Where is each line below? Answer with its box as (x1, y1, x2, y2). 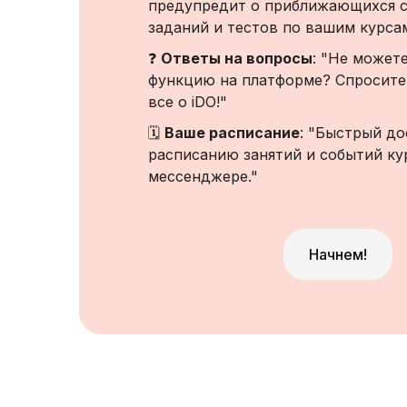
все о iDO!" (148, 93, 227, 111)
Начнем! (309, 245, 367, 263)
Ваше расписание (164, 124, 300, 142)
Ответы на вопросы (161, 49, 313, 67)
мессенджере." (148, 167, 258, 185)
